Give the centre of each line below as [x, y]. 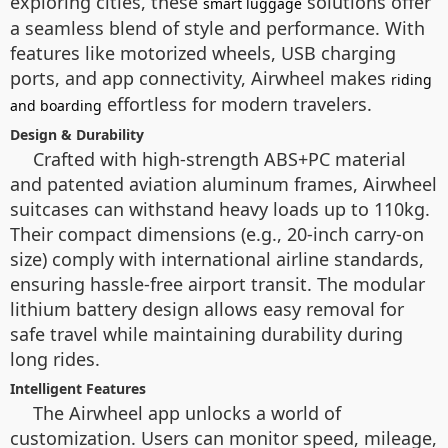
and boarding [56, 105]
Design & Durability [77, 134]
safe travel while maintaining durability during [206, 334]
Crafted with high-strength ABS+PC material [219, 159]
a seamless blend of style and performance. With [217, 28]
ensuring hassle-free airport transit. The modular [217, 284]
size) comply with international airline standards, [217, 259]
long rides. [55, 359]
